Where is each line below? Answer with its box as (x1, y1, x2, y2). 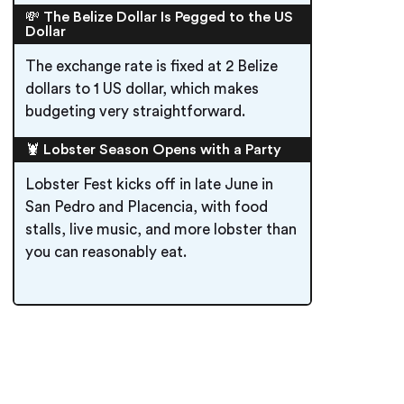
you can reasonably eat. (25, 244, 187, 260)
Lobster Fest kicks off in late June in (25, 177, 273, 192)
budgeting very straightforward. (25, 104, 245, 119)
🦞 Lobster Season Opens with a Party (25, 142, 281, 157)
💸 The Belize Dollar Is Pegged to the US (25, 10, 293, 24)
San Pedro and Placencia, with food (25, 199, 268, 215)
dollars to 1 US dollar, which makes (25, 81, 259, 96)
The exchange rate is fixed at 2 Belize (25, 59, 278, 74)
